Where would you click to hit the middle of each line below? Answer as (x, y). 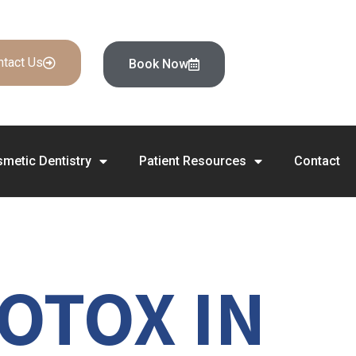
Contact (317, 161)
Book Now (159, 64)
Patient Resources (192, 161)
